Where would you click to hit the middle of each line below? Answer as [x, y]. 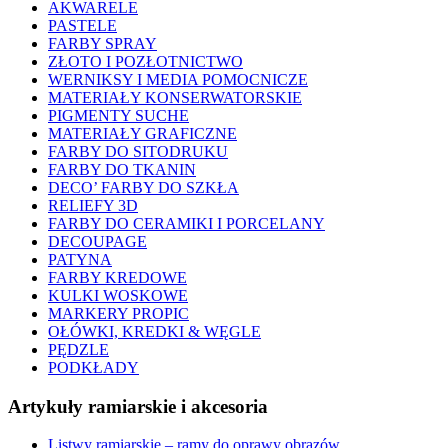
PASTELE [82, 25]
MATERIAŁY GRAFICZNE [142, 133]
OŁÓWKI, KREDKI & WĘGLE [154, 331]
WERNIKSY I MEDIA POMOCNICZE [178, 79]
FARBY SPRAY [102, 43]
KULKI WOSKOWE [118, 295]
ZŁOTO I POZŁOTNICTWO [145, 61]
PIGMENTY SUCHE [118, 115]
